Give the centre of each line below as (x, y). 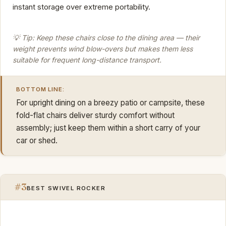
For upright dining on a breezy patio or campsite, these (110, 102)
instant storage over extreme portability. (81, 7)
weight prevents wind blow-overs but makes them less (103, 48)
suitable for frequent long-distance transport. (87, 60)
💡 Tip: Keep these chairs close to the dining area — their (106, 37)
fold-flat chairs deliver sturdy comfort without (95, 115)
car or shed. (37, 140)
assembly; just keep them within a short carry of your (108, 128)
